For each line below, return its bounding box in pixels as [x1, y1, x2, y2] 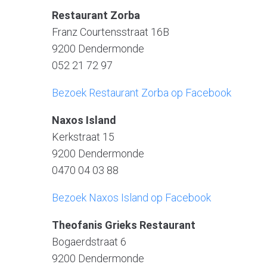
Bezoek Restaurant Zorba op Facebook [52, 86, 231, 99]
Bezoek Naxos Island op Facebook [52, 191, 211, 204]
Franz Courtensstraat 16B [52, 25, 169, 38]
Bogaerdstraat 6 [52, 235, 126, 248]
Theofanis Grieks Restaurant [52, 218, 195, 231]
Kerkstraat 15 [52, 130, 114, 143]
